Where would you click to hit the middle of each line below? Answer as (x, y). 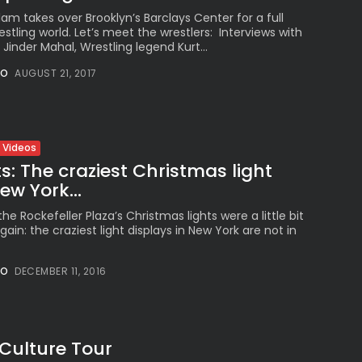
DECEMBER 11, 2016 (61, 271)
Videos (19, 147)
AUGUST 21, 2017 (56, 73)
